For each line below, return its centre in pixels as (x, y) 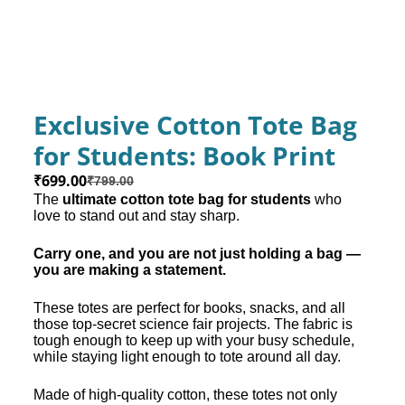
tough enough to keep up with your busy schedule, (193, 340)
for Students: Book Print (184, 155)
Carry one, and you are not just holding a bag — (197, 253)
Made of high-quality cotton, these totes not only (185, 394)
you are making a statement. (129, 269)
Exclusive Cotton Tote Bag (195, 124)
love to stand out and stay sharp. (136, 215)
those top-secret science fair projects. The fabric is (193, 324)
